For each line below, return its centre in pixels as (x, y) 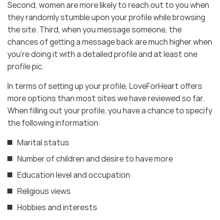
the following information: (54, 123)
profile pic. (26, 66)
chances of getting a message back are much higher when (110, 41)
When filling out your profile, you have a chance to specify (110, 110)
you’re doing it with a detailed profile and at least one (102, 54)
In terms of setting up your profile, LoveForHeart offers (105, 86)
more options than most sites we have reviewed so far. (106, 98)
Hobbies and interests (57, 207)
